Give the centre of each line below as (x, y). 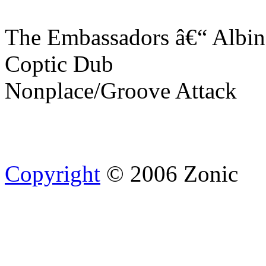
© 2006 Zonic (169, 173)
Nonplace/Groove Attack (121, 90)
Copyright (53, 173)
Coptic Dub (59, 64)
